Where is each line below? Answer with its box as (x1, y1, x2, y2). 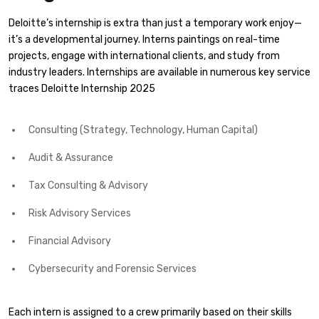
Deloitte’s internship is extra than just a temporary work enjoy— (9, 17, 302, 30)
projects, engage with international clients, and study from (9, 50, 280, 63)
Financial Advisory (28, 234, 111, 247)
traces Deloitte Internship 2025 (9, 83, 155, 95)
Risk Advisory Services (28, 206, 131, 219)
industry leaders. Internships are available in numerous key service (9, 66, 310, 79)
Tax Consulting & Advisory (28, 179, 148, 192)
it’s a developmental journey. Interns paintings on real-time (9, 33, 280, 46)
